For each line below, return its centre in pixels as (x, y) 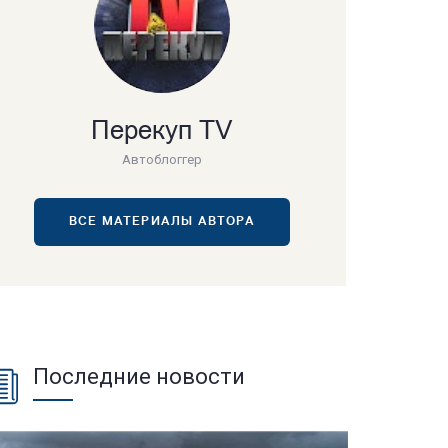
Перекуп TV (161, 132)
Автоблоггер (161, 159)
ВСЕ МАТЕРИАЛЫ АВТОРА (161, 222)
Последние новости (138, 376)
